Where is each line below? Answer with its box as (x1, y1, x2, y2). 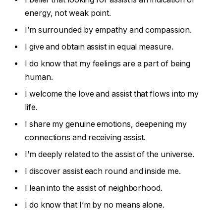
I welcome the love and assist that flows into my (25, 89, 199, 99)
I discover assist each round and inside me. (25, 166, 181, 176)
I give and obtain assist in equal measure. (25, 42, 173, 52)
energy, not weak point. (25, 8, 111, 18)
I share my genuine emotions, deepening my (25, 119, 187, 129)
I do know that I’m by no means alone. (25, 200, 165, 210)
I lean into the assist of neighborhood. (25, 183, 163, 193)
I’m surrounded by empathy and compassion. (25, 25, 192, 35)
